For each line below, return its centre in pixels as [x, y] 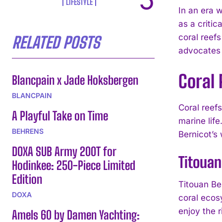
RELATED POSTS [56, 42]
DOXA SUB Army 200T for [64, 151]
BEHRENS [28, 131]
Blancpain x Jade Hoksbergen [75, 80]
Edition [27, 179]
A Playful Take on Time [60, 115]
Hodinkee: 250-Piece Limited [74, 165]
